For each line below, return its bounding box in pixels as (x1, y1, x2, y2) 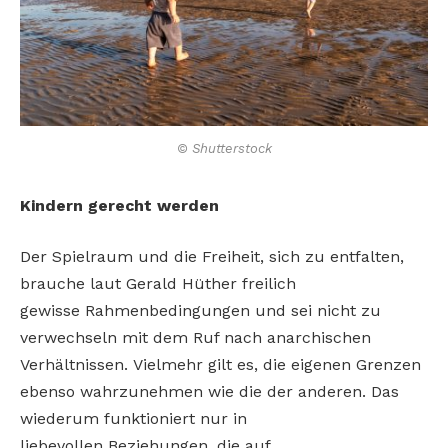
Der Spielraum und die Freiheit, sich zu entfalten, (20, 247, 404, 267)
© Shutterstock (176, 140, 272, 156)
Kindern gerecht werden (20, 195, 219, 215)
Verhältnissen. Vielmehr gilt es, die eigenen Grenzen (20, 355, 421, 375)
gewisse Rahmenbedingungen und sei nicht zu (20, 301, 381, 321)
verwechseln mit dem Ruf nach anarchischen (20, 328, 371, 348)
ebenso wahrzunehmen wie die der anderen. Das (20, 382, 399, 402)
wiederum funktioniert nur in (20, 409, 247, 429)
